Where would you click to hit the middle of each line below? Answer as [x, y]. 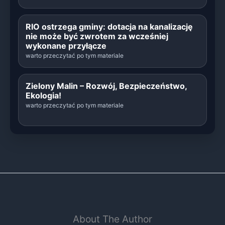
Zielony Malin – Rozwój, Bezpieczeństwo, [106, 86]
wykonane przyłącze [66, 45]
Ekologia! [43, 95]
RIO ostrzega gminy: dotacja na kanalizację [109, 26]
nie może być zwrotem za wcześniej [97, 36]
